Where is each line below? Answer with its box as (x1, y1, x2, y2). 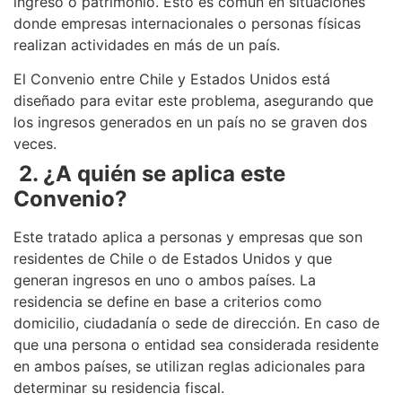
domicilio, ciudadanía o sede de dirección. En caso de (13, 314, 380, 333)
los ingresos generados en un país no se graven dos (13, 113, 367, 132)
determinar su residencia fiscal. (13, 379, 224, 398)
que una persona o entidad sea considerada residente (13, 336, 379, 354)
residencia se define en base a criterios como (13, 293, 322, 311)
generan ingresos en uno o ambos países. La (13, 271, 316, 290)
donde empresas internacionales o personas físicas (13, 13, 361, 32)
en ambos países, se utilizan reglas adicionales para (13, 357, 365, 376)
